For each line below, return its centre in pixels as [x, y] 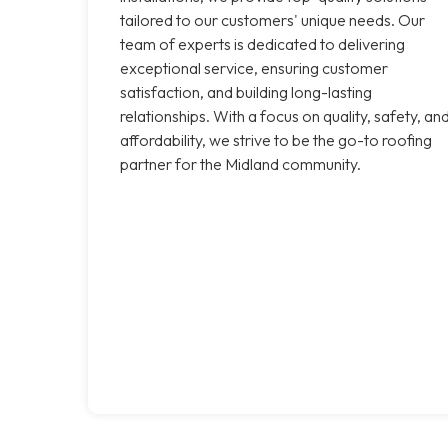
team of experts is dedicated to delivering [262, 43]
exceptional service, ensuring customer [254, 67]
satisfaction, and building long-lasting [246, 91]
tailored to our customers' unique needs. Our [272, 19]
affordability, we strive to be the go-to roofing [276, 139]
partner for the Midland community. [240, 163]
